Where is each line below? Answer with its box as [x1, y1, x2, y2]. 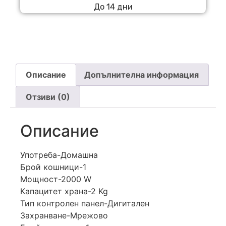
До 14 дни [93, 2, 133, 12]
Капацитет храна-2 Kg [20, 186, 108, 197]
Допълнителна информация [84, 69, 199, 80]
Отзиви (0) [26, 91, 71, 102]
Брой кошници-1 [20, 162, 86, 173]
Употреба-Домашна [20, 150, 98, 160]
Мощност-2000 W [20, 174, 91, 185]
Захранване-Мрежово [20, 210, 108, 221]
